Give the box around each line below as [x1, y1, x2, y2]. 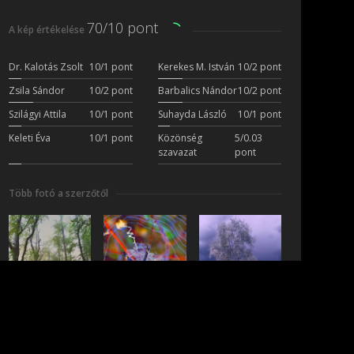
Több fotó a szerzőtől [9, 186, 108, 201]
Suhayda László [157, 107, 227, 122]
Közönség [157, 131, 202, 145]
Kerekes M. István [157, 60, 235, 74]
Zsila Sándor [9, 84, 65, 98]
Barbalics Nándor [157, 84, 237, 98]
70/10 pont [87, 18, 158, 38]
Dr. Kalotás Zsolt [9, 60, 83, 74]
